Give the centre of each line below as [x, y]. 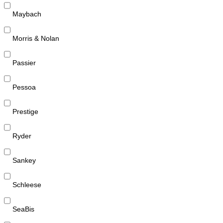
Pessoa [24, 87]
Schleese [27, 184]
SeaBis [23, 209]
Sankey [24, 160]
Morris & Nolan [36, 38]
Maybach [27, 14]
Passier [24, 62]
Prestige [25, 111]
